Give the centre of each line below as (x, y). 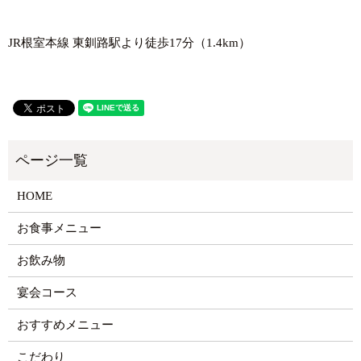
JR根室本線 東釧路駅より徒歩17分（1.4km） (129, 43)
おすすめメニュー (65, 325)
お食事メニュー (59, 228)
